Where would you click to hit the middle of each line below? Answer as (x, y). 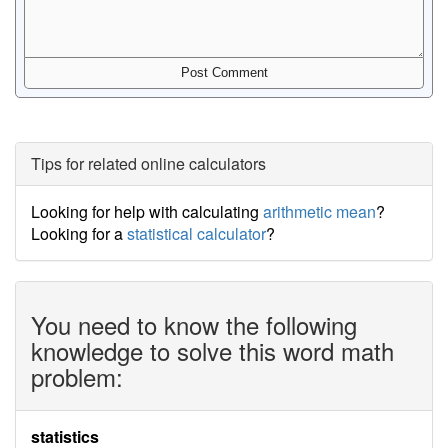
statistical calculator (196, 233)
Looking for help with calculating (147, 211)
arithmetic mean (319, 211)
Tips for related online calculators (148, 163)
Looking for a (79, 233)
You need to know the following (194, 324)
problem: (77, 376)
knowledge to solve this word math (212, 350)
